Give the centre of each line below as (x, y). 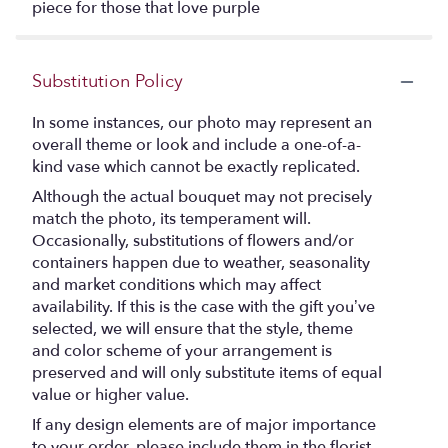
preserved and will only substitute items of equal (207, 373)
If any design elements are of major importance (204, 425)
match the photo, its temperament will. (171, 219)
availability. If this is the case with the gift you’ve (203, 307)
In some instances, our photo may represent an (202, 123)
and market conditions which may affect (176, 285)
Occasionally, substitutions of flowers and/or (193, 241)
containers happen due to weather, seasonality (201, 263)
